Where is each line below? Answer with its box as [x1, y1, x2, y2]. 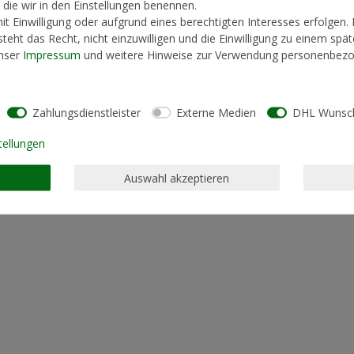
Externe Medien [176, 104, 256, 120]
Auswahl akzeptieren [124, 170, 230, 186]
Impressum [23, 47, 81, 62]
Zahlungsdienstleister [32, 104, 141, 120]
